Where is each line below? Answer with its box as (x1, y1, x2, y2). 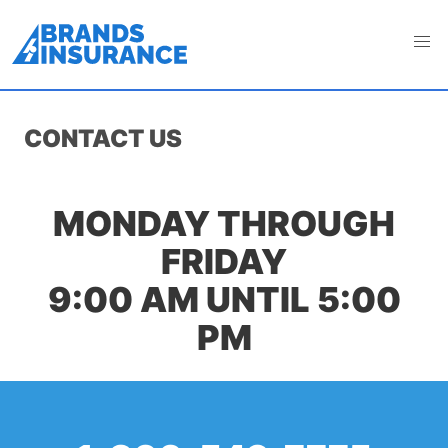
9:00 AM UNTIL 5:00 (47, 279, 401, 320)
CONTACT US (24, 124, 182, 153)
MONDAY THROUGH (53, 203, 395, 244)
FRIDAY (161, 241, 287, 282)
